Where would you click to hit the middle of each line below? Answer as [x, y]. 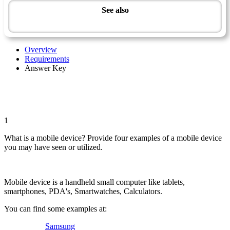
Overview [41, 49]
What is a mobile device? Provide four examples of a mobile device [113, 138]
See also [115, 10]
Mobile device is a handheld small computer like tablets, [94, 182]
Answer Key [45, 68]
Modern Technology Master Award [115, 22]
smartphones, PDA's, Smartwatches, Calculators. [83, 191]
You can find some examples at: [55, 208]
